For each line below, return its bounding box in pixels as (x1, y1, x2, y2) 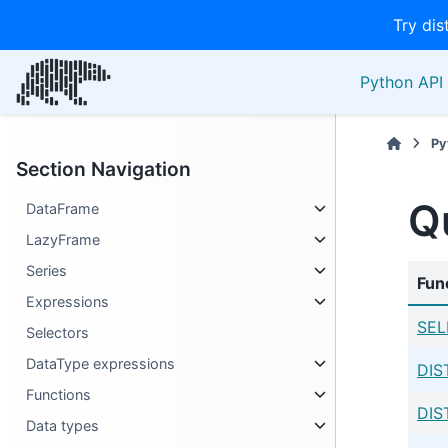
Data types (26, 417, 100, 434)
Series (26, 262, 68, 279)
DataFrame (26, 200, 100, 217)
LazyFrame (26, 231, 101, 248)
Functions (26, 386, 92, 403)
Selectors (26, 324, 90, 341)
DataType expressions (26, 355, 176, 372)
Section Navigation (16, 157, 191, 181)
